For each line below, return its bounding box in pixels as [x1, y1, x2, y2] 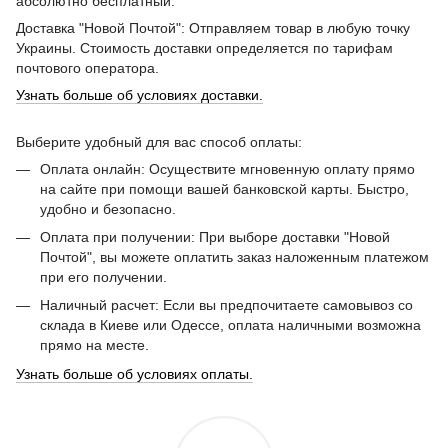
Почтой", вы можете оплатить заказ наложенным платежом [40, 248, 429, 265]
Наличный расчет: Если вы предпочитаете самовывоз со [40, 297, 413, 314]
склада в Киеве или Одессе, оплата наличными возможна [40, 317, 421, 334]
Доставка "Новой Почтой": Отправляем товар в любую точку [16, 19, 410, 36]
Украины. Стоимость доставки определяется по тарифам [16, 39, 393, 56]
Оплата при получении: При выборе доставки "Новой [40, 228, 390, 245]
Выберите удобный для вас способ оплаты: [16, 133, 302, 150]
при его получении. [40, 268, 167, 285]
